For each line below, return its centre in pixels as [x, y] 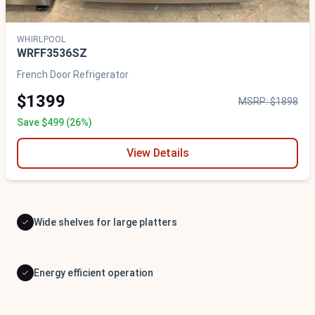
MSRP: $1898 [268, 102]
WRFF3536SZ [52, 53]
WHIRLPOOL [41, 40]
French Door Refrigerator [73, 75]
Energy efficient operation [94, 273]
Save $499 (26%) [54, 123]
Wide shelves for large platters [105, 223]
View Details [157, 153]
